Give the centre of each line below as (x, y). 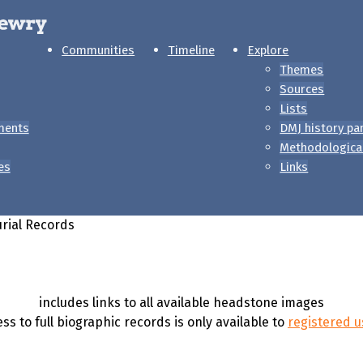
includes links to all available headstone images (181, 303)
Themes (302, 70)
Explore (268, 50)
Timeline (191, 50)
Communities (98, 50)
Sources (302, 89)
